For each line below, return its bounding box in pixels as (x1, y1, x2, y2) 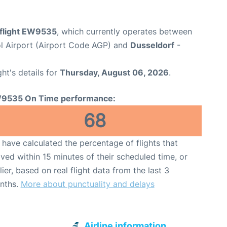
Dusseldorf (130, 40, 174, 51)
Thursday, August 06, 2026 (60, 67, 169, 78)
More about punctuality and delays (20, 179, 155, 190)
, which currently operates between (57, 26, 192, 37)
